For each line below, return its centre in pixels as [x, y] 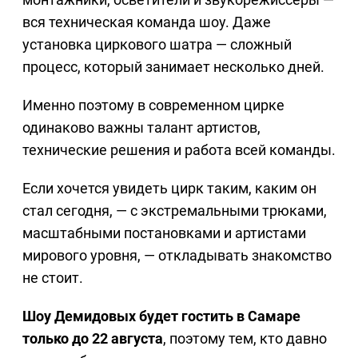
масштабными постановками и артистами [164, 233]
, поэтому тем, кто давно [245, 338]
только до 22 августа [93, 338]
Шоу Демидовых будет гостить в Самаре [161, 316]
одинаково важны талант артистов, [141, 127]
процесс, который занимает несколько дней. [173, 66]
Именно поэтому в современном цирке [153, 105]
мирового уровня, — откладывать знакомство [177, 255]
